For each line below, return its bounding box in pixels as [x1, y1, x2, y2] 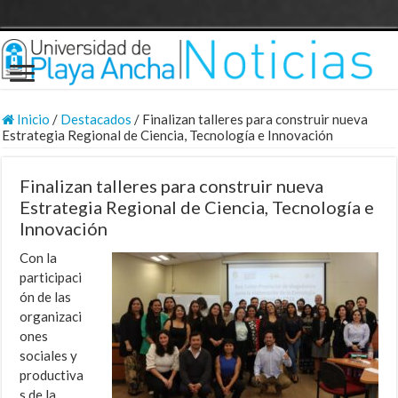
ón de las [20, 289, 72, 306]
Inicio [14, 111, 51, 128]
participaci [20, 269, 83, 286]
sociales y [20, 347, 78, 364]
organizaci [20, 308, 83, 325]
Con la [20, 250, 58, 267]
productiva [20, 367, 84, 384]
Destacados [60, 111, 132, 128]
